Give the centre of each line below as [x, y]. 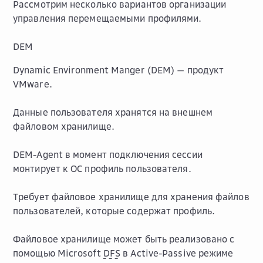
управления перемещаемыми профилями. [107, 18]
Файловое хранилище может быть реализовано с [124, 239]
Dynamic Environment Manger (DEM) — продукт [119, 70]
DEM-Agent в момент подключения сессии [108, 154]
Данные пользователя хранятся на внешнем [113, 112]
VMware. [33, 84]
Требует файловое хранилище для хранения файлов [131, 197]
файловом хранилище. [64, 126]
